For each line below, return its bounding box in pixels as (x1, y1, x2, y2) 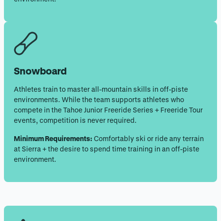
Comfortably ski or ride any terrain (92, 134, 204, 143)
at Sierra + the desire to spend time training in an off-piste (14, 145, 199, 153)
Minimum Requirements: (14, 134, 92, 143)
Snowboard (14, 65, 67, 77)
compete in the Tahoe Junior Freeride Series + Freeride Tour (14, 106, 203, 114)
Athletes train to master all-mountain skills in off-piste (14, 85, 188, 94)
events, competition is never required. (14, 116, 137, 125)
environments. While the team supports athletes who (14, 95, 184, 104)
